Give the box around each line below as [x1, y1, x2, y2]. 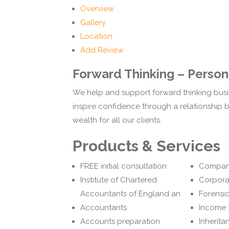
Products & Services [73, 137, 220, 155]
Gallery [80, 18, 106, 28]
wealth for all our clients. [73, 116, 162, 125]
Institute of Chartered [80, 175, 157, 185]
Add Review [80, 45, 124, 55]
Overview [80, 4, 114, 14]
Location [80, 32, 112, 41]
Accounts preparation [80, 217, 160, 226]
